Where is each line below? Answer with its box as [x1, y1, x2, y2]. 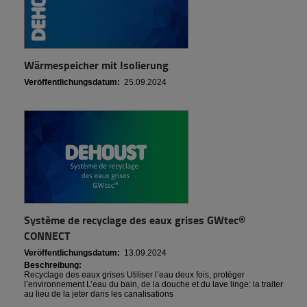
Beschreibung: [24, 260, 82, 271]
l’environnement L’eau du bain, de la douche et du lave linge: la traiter [24, 280, 283, 290]
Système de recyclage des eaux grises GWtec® [24, 212, 245, 228]
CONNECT [24, 228, 70, 244]
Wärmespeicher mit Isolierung [24, 57, 169, 73]
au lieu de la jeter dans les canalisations [24, 289, 173, 299]
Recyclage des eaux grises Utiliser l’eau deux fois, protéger [24, 270, 245, 280]
